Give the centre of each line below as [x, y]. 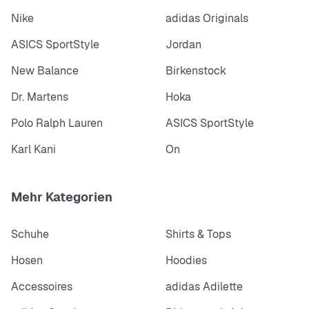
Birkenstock [196, 70]
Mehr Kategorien [62, 197]
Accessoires [42, 286]
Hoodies [186, 260]
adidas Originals [207, 18]
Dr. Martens [40, 97]
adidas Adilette [204, 286]
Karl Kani [33, 149]
